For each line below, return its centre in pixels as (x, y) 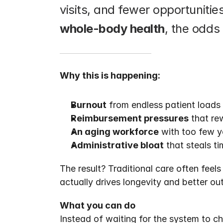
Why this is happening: (110, 75)
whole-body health (112, 29)
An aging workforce (115, 132)
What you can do (98, 205)
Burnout (89, 105)
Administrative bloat (117, 145)
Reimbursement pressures (130, 118)
